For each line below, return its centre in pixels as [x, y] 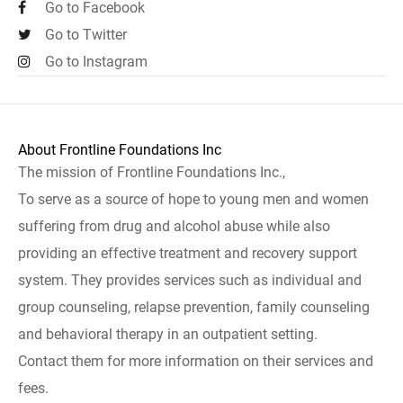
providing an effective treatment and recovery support [188, 253]
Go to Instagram [96, 62]
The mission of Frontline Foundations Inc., [152, 172]
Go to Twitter [86, 35]
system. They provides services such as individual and [190, 280]
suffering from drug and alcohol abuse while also [174, 226]
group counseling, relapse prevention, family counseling [194, 307]
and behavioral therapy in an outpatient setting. [168, 334]
